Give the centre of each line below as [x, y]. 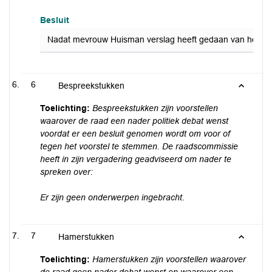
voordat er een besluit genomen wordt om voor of [135, 134]
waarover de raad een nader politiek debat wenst [134, 121]
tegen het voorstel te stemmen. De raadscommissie [139, 146]
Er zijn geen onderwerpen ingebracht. [112, 197]
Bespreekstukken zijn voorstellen [155, 108]
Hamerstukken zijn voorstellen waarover [169, 259]
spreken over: [66, 172]
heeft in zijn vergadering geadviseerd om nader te [136, 159]
